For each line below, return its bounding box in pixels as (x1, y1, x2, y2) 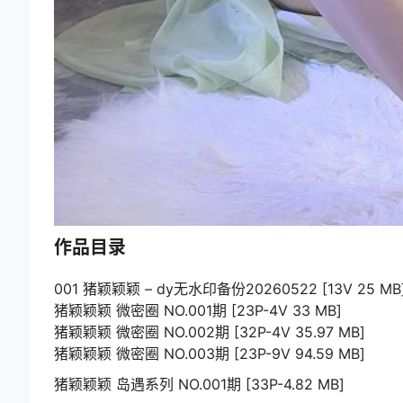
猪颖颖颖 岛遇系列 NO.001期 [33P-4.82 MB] (54, 375, 345, 394)
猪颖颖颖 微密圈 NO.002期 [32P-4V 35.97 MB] (54, 323, 365, 342)
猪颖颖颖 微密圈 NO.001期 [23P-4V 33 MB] (54, 301, 342, 320)
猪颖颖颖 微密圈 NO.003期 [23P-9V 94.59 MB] (54, 345, 365, 363)
